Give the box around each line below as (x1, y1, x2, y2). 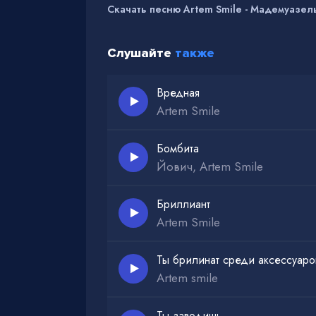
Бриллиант (157, 195, 210, 212)
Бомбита (157, 140, 199, 157)
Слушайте (107, 44, 175, 61)
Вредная (157, 84, 200, 101)
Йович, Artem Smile (157, 157, 263, 175)
